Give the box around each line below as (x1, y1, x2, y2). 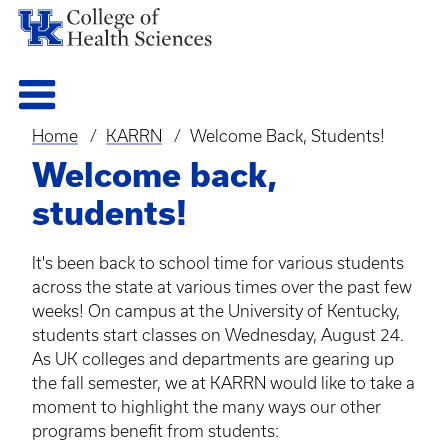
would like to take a (266, 373, 415, 392)
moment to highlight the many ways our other (32, 397, 381, 416)
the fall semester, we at (32, 373, 210, 392)
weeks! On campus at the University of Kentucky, (32, 301, 400, 320)
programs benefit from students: (32, 421, 279, 440)
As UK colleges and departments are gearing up (32, 349, 394, 368)
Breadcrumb (32, 141, 163, 166)
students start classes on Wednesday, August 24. (32, 325, 404, 344)
